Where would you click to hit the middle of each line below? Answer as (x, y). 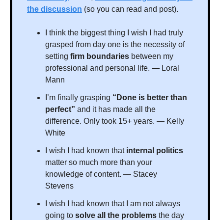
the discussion (55, 9)
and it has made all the (115, 110)
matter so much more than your (99, 163)
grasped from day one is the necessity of (115, 45)
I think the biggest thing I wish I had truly (114, 33)
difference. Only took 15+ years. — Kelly (115, 121)
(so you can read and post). (130, 9)
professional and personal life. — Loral (112, 68)
